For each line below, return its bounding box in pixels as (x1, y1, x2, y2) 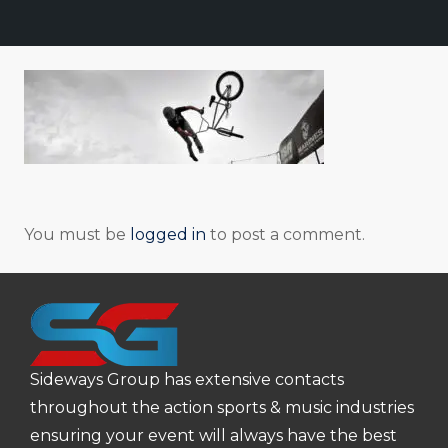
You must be (24, 225, 130, 244)
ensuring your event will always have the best (30, 426, 397, 445)
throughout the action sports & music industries (30, 398, 414, 417)
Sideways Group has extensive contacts (30, 370, 344, 389)
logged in (130, 225, 206, 244)
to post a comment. (206, 225, 365, 244)
